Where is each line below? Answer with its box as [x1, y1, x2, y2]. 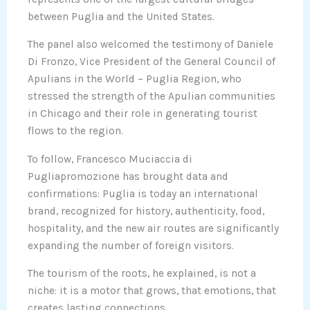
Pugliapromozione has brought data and [28, 170, 228, 183]
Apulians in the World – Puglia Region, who [28, 73, 241, 86]
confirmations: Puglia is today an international [28, 187, 258, 200]
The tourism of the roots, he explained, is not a [28, 267, 256, 280]
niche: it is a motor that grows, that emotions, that [28, 284, 276, 298]
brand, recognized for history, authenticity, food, [28, 204, 264, 217]
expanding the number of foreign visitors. [28, 239, 234, 252]
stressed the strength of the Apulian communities [28, 90, 275, 103]
